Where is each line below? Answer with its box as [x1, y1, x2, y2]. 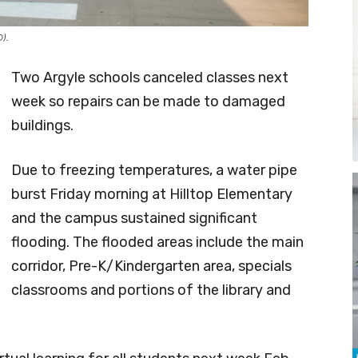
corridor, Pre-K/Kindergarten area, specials [11, 257, 292, 275]
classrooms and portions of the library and [11, 280, 291, 299]
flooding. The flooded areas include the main [11, 233, 304, 251]
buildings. [11, 116, 74, 134]
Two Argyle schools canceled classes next [11, 68, 288, 86]
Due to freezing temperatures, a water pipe [11, 161, 297, 179]
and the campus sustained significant [11, 209, 257, 227]
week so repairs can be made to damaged [11, 92, 285, 110]
